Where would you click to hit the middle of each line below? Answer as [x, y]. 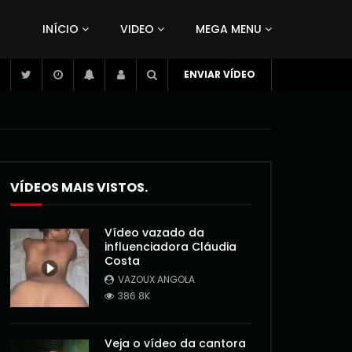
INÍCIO [60, 29]
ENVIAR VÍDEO [220, 74]
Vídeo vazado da [154, 233]
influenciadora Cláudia [170, 247]
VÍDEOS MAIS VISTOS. [79, 187]
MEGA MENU [229, 29]
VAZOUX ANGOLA [156, 279]
